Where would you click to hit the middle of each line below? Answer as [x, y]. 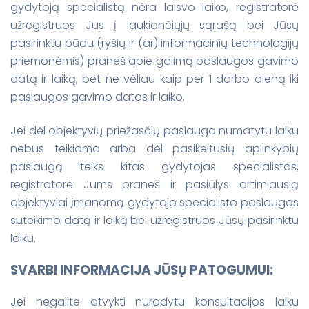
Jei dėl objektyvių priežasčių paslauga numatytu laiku [154, 130]
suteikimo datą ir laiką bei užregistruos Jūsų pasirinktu [154, 220]
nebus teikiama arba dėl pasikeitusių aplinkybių [154, 148]
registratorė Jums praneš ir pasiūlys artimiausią [154, 184]
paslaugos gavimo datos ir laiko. [98, 97]
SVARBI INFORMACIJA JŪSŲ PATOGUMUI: [144, 270]
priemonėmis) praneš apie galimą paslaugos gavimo [154, 61]
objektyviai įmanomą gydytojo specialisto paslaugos [154, 202]
